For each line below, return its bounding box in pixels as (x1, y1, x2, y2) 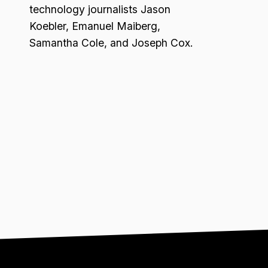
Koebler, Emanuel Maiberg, (29, 20, 160, 33)
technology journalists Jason (29, 3, 170, 16)
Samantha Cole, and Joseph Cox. (29, 36, 193, 50)
